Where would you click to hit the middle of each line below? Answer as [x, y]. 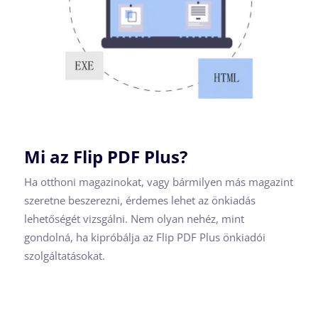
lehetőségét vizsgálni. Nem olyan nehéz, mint [134, 219]
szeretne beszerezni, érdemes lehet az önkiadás [140, 201]
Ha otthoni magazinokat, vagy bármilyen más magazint [159, 182]
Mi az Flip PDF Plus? [106, 157]
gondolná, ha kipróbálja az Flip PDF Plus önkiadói [145, 237]
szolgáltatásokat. [65, 256]
